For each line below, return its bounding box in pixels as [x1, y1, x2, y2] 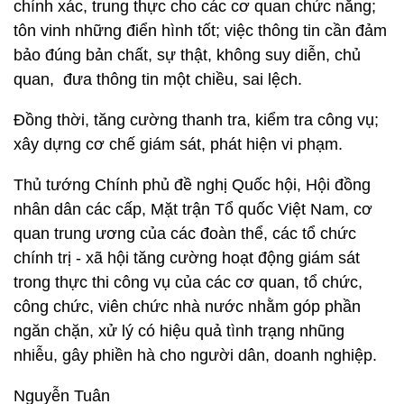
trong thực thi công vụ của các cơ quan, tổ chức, [14, 273, 363, 291]
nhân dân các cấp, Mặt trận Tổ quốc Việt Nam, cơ [14, 200, 372, 218]
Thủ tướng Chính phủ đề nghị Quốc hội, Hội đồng [14, 176, 371, 194]
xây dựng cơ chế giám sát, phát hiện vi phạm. [14, 135, 343, 153]
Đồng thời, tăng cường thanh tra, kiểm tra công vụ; [14, 111, 379, 129]
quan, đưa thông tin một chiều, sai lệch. [14, 70, 302, 88]
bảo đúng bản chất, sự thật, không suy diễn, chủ [14, 46, 361, 64]
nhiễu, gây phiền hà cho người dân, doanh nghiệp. [14, 346, 377, 364]
